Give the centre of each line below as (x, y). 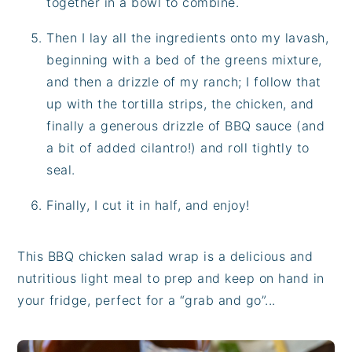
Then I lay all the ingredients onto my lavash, (188, 37)
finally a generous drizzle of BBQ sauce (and (186, 125)
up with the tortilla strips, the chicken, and (180, 103)
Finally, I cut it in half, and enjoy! (148, 205)
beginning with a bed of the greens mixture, (184, 59)
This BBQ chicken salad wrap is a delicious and (165, 256)
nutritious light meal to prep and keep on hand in (171, 278)
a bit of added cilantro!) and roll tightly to (178, 147)
